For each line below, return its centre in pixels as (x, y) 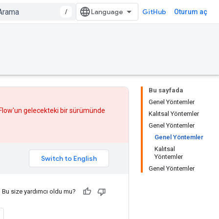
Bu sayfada (166, 90)
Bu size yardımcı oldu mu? (39, 191)
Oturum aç (191, 12)
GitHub (154, 12)
